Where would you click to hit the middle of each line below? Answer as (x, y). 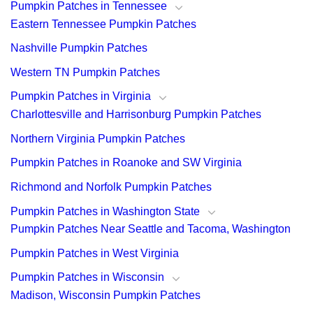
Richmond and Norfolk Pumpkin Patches (111, 187)
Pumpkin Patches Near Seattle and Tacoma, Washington (151, 229)
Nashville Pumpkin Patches (79, 48)
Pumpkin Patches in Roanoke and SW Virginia (126, 163)
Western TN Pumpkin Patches (85, 72)
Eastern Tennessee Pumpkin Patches (103, 24)
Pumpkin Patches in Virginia (81, 96)
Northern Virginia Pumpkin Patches (98, 138)
